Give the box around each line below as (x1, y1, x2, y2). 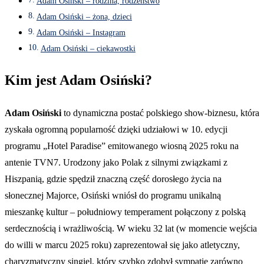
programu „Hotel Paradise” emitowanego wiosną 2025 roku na (5, 141, 239, 151)
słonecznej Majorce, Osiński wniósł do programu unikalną (5, 190, 221, 200)
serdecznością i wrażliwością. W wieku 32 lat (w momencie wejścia (5, 223, 257, 233)
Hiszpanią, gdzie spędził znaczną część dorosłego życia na (5, 174, 222, 184)
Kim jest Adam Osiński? (5, 72, 152, 88)
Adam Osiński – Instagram (36, 28, 126, 38)
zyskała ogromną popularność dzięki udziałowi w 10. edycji (5, 124, 227, 134)
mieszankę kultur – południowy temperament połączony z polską (5, 207, 246, 217)
